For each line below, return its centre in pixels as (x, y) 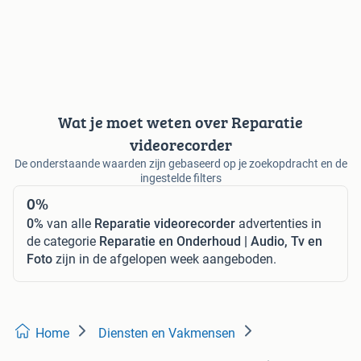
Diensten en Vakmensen (167, 333)
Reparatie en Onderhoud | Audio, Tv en (211, 241)
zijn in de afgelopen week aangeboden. (164, 259)
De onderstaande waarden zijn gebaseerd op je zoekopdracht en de (180, 163)
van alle (69, 223)
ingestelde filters (180, 178)
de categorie (63, 241)
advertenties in (278, 223)
